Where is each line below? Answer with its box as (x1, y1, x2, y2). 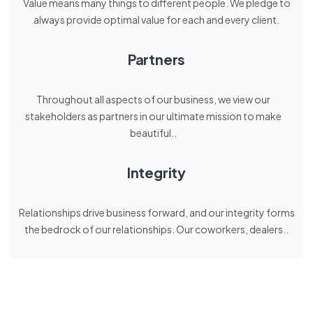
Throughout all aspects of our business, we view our (36, 93, 270, 106)
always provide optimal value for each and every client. (34, 13, 279, 27)
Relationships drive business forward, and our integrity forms (18, 206, 295, 219)
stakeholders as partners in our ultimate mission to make (24, 110, 282, 123)
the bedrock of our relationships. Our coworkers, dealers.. (24, 223, 289, 236)
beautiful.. (129, 126, 177, 140)
